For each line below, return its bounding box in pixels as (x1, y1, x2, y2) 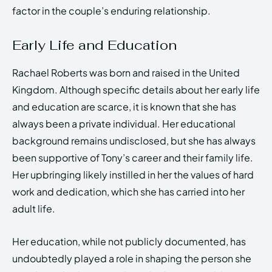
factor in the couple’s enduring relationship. (12, 4, 211, 17)
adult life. (12, 202, 55, 215)
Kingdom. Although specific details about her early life (12, 83, 260, 96)
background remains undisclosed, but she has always (12, 134, 256, 147)
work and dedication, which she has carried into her (12, 185, 245, 198)
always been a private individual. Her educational (12, 117, 236, 130)
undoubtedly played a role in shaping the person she (12, 251, 251, 265)
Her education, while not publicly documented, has (12, 234, 246, 248)
